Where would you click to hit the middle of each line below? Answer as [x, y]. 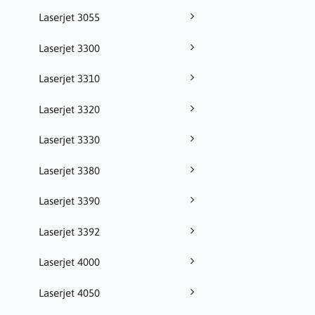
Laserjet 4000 [69, 262]
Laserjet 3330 [69, 140]
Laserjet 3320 [69, 109]
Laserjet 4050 [69, 292]
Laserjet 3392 [69, 231]
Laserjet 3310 [69, 79]
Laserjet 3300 [69, 48]
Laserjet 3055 [69, 18]
